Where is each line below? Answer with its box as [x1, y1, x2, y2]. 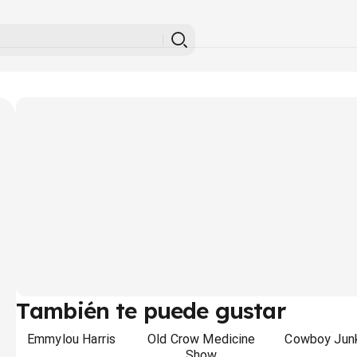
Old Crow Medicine [147, 331, 256, 347]
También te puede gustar [16, 296, 285, 324]
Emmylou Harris [26, 331, 116, 347]
